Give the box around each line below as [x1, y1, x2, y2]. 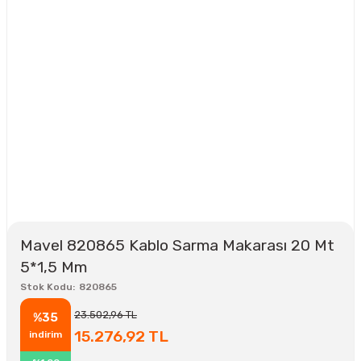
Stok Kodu [20, 281, 73, 293]
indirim [29, 328, 62, 340]
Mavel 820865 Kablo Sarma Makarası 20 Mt [20, 236, 334, 255]
